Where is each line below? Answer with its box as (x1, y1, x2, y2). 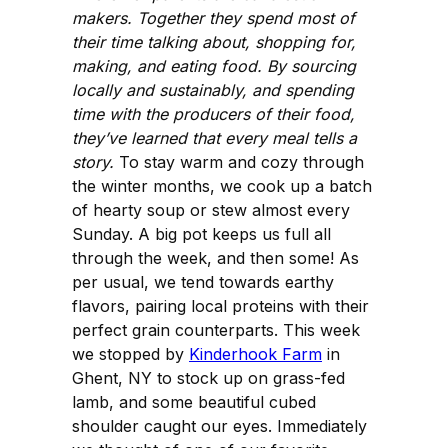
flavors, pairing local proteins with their (72, 295, 369, 316)
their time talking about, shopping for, (72, 31, 356, 52)
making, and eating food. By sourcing (72, 55, 356, 76)
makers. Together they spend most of (72, 7, 355, 28)
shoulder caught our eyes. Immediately (72, 415, 367, 436)
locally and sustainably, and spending (72, 79, 354, 100)
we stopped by (72, 343, 189, 364)
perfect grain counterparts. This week (72, 319, 360, 340)
